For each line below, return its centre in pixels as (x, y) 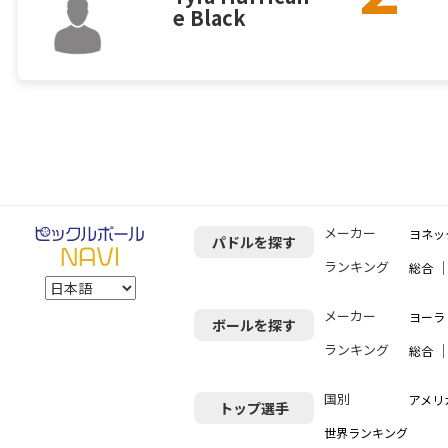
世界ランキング (366, 433)
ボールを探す (254, 325)
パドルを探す (254, 242)
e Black (209, 18)
